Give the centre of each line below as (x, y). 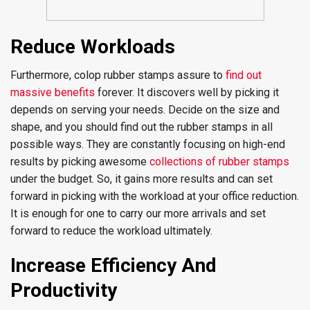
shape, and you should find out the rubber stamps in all (142, 127)
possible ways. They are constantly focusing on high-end (148, 144)
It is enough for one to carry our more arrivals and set (138, 213)
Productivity (64, 290)
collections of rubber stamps (219, 162)
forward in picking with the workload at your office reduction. (155, 196)
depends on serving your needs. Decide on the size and (145, 110)
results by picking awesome (80, 162)
